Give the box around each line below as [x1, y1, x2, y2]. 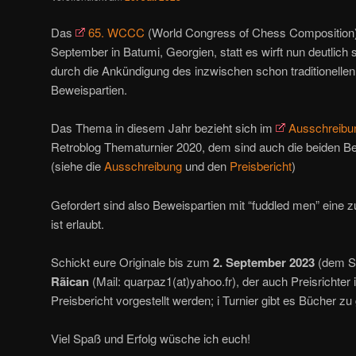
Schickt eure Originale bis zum [51, 253, 213, 271]
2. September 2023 [213, 253, 315, 272]
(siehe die [51, 157, 104, 175]
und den [182, 157, 230, 175]
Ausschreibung [104, 157, 182, 175]
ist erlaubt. [51, 215, 104, 232]
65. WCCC [88, 23, 145, 41]
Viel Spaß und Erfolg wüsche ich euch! [51, 330, 250, 347]
